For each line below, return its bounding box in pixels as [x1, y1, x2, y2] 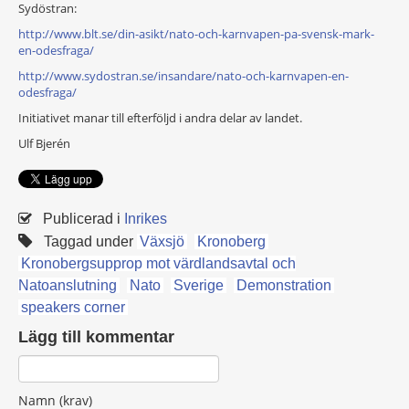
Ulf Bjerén [18, 135, 70, 152]
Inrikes [124, 211, 167, 226]
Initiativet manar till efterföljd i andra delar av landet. [18, 110, 302, 126]
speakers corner [21, 299, 125, 315]
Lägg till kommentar [18, 328, 174, 346]
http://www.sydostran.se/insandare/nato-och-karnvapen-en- [18, 68, 349, 84]
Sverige [173, 278, 224, 293]
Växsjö [140, 234, 184, 249]
